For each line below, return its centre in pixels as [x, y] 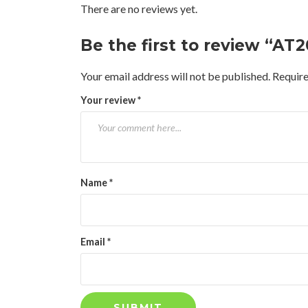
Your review [109, 100]
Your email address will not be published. [175, 76]
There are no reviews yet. [139, 9]
